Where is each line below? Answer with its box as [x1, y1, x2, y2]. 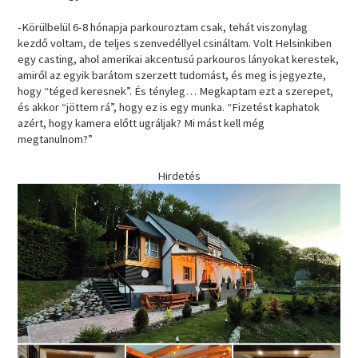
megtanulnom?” [18, 132, 96, 147]
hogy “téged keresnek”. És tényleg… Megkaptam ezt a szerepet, [18, 84, 334, 99]
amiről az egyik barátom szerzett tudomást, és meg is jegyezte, [18, 68, 327, 83]
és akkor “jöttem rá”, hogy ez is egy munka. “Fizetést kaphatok [18, 100, 320, 115]
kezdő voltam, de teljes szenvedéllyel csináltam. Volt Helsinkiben [18, 36, 332, 51]
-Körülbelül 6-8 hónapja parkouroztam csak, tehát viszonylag [18, 20, 308, 35]
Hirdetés [157, 169, 201, 183]
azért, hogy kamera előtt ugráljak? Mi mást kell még [18, 116, 265, 131]
